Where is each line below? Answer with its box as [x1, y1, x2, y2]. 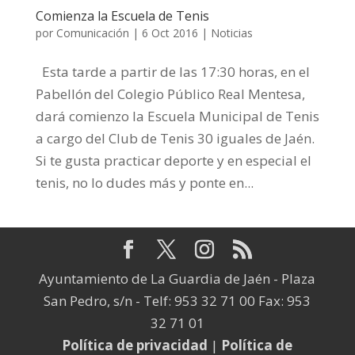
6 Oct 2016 [141, 25, 198, 41]
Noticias [210, 25, 253, 41]
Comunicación [55, 25, 129, 41]
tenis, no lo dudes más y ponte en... [35, 174, 254, 193]
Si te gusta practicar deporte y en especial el [35, 151, 311, 170]
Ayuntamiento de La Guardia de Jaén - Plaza [39, 269, 316, 288]
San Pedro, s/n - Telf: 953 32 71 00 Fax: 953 [44, 292, 311, 311]
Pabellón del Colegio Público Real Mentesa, [35, 85, 305, 104]
